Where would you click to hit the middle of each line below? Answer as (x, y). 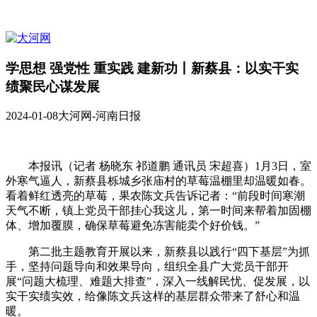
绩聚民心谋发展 (53, 86)
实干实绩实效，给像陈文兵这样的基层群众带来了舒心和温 (153, 296)
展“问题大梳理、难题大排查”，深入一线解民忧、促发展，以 (158, 282)
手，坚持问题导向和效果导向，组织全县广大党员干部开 (147, 267)
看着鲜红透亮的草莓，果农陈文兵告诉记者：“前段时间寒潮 (155, 196)
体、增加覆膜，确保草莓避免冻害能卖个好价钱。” (133, 226)
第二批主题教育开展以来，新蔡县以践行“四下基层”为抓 (158, 252)
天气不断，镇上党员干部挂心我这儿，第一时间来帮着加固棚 (158, 211)
